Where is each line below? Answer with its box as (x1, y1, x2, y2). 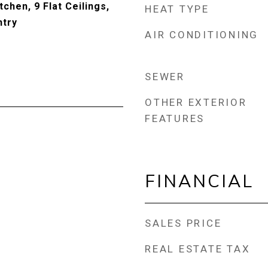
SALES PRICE (145, 217, 222, 229)
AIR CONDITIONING (145, 29, 258, 41)
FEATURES (145, 112, 205, 124)
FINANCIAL (145, 170, 254, 191)
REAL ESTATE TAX (145, 243, 251, 255)
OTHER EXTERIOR (145, 96, 247, 108)
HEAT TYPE (145, 3, 209, 15)
